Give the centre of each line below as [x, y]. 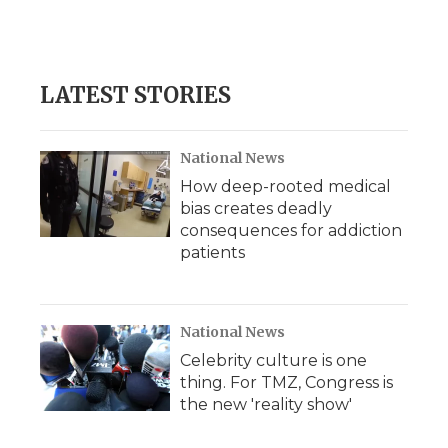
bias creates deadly [256, 208]
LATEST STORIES [135, 95]
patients [212, 252]
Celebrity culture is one [273, 360]
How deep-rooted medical [285, 186]
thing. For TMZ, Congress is [286, 382]
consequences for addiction [291, 230]
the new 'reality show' [266, 404]
